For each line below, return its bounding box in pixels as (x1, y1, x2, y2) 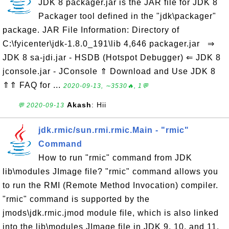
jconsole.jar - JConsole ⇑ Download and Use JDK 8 (3, 67, 216, 76)
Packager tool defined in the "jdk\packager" (38, 12, 216, 20)
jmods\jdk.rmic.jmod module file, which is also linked (3, 209, 219, 217)
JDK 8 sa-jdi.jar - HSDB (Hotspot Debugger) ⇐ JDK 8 (3, 53, 221, 62)
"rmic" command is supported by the (3, 195, 150, 203)
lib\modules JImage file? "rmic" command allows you (3, 167, 218, 176)
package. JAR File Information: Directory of (3, 26, 179, 34)
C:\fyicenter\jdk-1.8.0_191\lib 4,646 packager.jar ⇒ (3, 39, 215, 48)
